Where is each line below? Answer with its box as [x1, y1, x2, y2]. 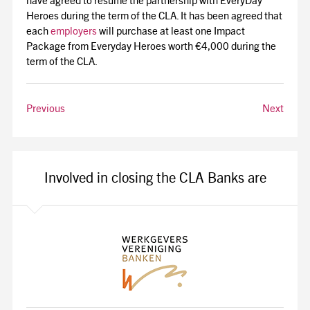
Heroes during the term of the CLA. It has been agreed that [26, 12, 282, 22]
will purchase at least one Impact [96, 27, 245, 37]
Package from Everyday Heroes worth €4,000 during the [26, 42, 276, 53]
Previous [26, 104, 65, 115]
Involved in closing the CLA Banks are [44, 173, 266, 187]
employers [50, 27, 97, 37]
